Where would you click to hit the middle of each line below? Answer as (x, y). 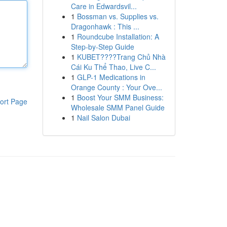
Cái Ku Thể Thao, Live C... (113, 67)
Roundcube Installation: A (118, 36)
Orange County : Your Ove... (116, 87)
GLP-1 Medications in (111, 77)
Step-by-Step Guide (102, 47)
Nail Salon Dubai (103, 118)
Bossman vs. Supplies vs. (118, 16)
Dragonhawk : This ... (105, 26)
